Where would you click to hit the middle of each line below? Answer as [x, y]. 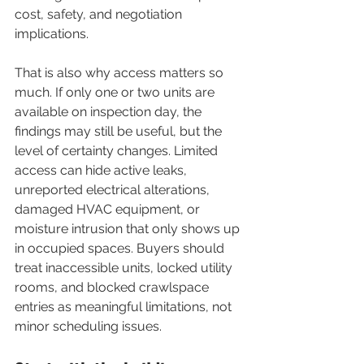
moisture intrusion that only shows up [129, 229]
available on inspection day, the [110, 112]
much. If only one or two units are [116, 92]
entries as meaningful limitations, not [125, 307]
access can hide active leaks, [102, 170]
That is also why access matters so [121, 73]
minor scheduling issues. [88, 326]
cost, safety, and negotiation [100, 14]
